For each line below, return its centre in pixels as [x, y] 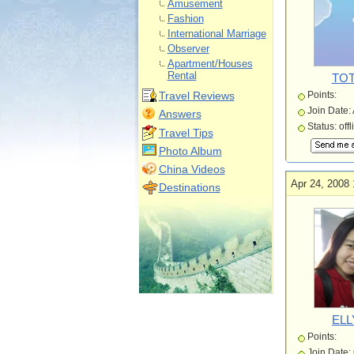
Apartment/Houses [210, 64]
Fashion [185, 19]
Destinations [189, 187]
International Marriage [217, 34]
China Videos [192, 169]
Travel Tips [186, 133]
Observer [188, 49]
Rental [182, 75]
